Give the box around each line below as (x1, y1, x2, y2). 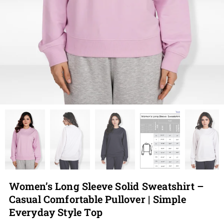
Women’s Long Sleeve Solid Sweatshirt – (8, 179, 204, 192)
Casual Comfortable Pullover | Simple (8, 192, 186, 205)
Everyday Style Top (8, 205, 103, 218)
